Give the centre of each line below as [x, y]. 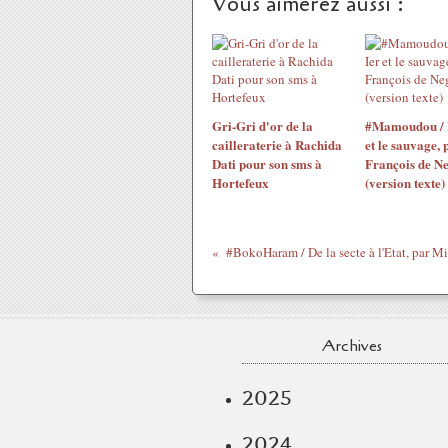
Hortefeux [240, 182]
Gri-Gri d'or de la [262, 125]
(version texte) [404, 182]
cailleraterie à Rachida [277, 144]
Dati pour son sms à [267, 163]
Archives [352, 346]
